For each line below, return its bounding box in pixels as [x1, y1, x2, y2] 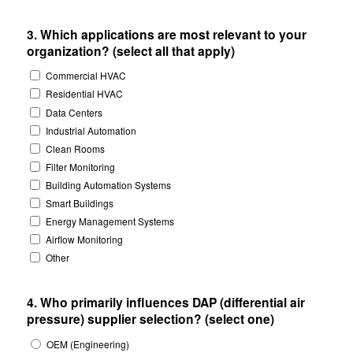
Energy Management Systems [45, 214, 174, 229]
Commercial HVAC [45, 69, 126, 83]
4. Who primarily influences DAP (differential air [26, 293, 305, 312]
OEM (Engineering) [46, 336, 129, 351]
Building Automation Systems [45, 177, 171, 191]
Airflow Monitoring [45, 232, 123, 247]
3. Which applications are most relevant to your [26, 25, 307, 44]
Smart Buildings [45, 196, 113, 210]
